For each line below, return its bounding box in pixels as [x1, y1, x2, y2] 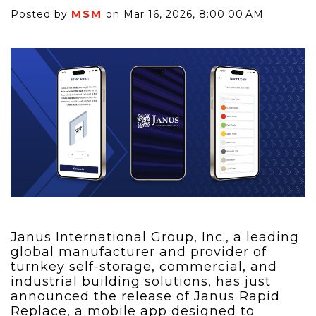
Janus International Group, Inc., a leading [11, 229, 299, 245]
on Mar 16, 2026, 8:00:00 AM [102, 8, 264, 20]
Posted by [11, 8, 71, 20]
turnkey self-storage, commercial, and [11, 259, 277, 275]
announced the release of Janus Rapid [11, 288, 280, 305]
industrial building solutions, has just [11, 274, 271, 290]
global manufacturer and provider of [11, 244, 267, 260]
